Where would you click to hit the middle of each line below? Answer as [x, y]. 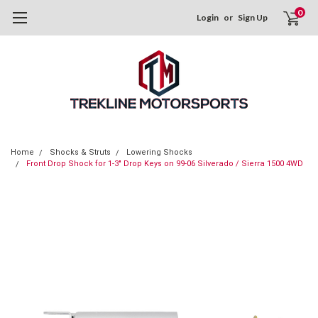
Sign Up [253, 17]
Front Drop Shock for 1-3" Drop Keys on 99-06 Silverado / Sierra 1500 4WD [165, 164]
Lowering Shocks [159, 152]
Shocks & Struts [80, 152]
